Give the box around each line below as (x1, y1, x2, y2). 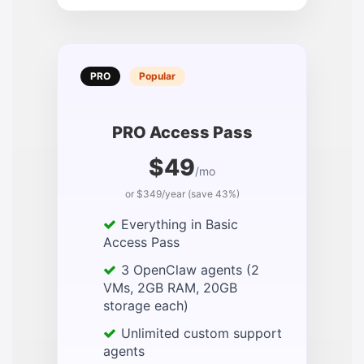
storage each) (103, 297, 188, 314)
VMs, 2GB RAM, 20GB (103, 279, 237, 297)
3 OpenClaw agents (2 (121, 262, 259, 279)
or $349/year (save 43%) (124, 188, 240, 201)
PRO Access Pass (111, 123, 253, 143)
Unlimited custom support (121, 325, 282, 342)
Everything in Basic (121, 216, 238, 233)
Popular (139, 70, 175, 83)
